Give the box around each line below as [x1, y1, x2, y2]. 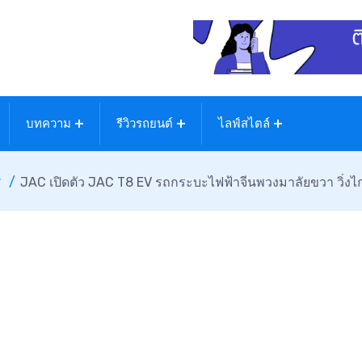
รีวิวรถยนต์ [116, 116, 173, 131]
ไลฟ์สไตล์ [218, 116, 270, 131]
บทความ [26, 116, 71, 131]
